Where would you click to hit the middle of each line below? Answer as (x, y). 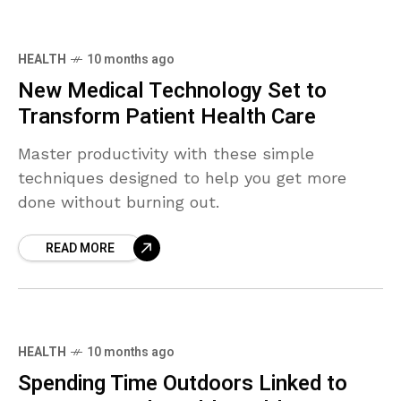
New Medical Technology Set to (172, 91)
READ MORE (80, 249)
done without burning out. (119, 202)
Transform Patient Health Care (167, 117)
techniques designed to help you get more (182, 178)
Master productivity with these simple (166, 154)
